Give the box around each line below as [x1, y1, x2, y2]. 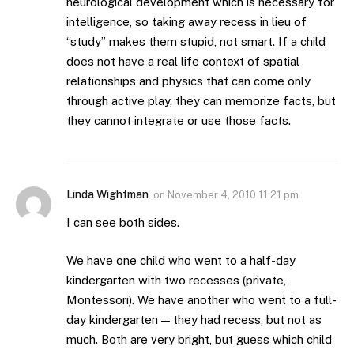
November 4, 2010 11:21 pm [168, 189, 299, 201]
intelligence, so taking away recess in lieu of [66, 15, 307, 29]
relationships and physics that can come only [66, 74, 311, 88]
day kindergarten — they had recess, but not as [66, 312, 322, 326]
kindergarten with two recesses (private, [66, 273, 286, 287]
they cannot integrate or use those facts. [66, 114, 291, 128]
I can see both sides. [66, 216, 179, 230]
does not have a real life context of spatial [66, 55, 299, 69]
